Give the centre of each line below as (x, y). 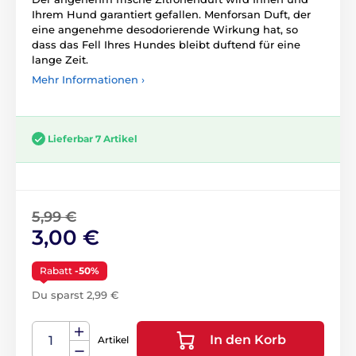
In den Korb (248, 340)
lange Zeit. (60, 60)
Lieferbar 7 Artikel (93, 139)
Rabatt (57, 271)
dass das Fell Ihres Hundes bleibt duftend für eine (166, 44)
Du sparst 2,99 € (75, 295)
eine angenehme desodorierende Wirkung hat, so (165, 29)
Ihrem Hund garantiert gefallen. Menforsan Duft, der (171, 14)
